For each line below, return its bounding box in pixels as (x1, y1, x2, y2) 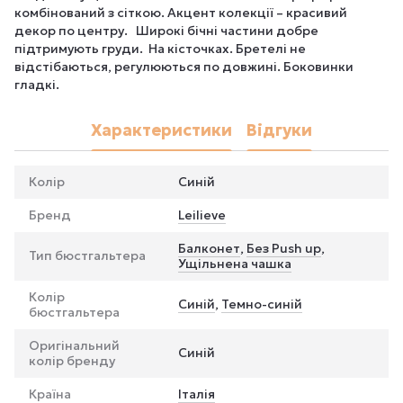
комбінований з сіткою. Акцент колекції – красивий (14, 4, 347, 21)
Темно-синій (221, 296, 302, 312)
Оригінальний (29, 337, 120, 354)
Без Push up (246, 240, 321, 256)
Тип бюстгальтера (29, 247, 146, 264)
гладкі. (14, 76, 59, 93)
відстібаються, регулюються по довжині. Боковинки (14, 58, 354, 75)
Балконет (178, 240, 240, 256)
